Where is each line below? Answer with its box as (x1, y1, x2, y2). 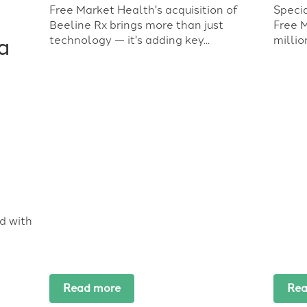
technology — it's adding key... (49, 33, 210, 47)
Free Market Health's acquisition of (49, 3, 238, 16)
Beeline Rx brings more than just (49, 18, 223, 32)
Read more (62, 282, 121, 295)
